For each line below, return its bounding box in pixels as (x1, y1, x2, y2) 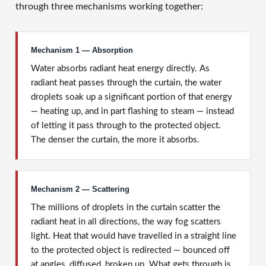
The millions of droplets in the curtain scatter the (31, 203, 220, 212)
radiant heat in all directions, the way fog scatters (31, 217, 221, 226)
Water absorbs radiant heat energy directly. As (31, 64, 210, 73)
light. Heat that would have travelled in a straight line (31, 232, 236, 240)
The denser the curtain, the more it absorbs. (31, 135, 199, 144)
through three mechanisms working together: (15, 2, 203, 11)
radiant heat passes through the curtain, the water (31, 78, 221, 87)
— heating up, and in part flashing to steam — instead (31, 107, 234, 116)
